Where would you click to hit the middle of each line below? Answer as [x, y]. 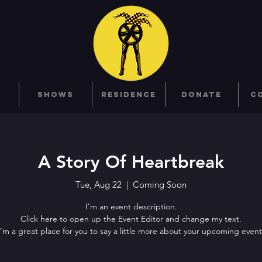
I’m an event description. [131, 206]
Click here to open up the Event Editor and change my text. [131, 219]
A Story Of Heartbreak [131, 162]
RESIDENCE [128, 94]
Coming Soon [160, 185]
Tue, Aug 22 [99, 185]
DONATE [201, 94]
